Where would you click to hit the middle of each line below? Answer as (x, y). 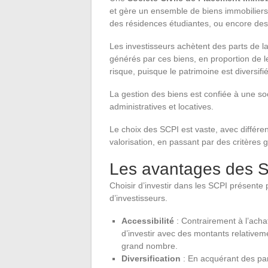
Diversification (151, 258)
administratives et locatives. (162, 106)
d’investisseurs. (138, 198)
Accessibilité (148, 220)
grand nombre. (150, 246)
